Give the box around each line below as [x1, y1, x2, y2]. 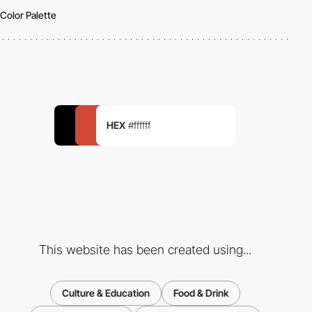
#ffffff [125, 119, 150, 132]
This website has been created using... [38, 242, 251, 257]
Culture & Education [61, 286, 150, 299]
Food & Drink [173, 286, 228, 299]
